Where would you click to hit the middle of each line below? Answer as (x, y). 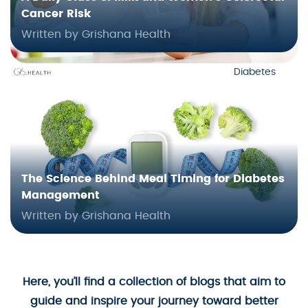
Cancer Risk (56, 14)
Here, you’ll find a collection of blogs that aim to (154, 282)
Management (60, 196)
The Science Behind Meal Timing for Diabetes (153, 179)
